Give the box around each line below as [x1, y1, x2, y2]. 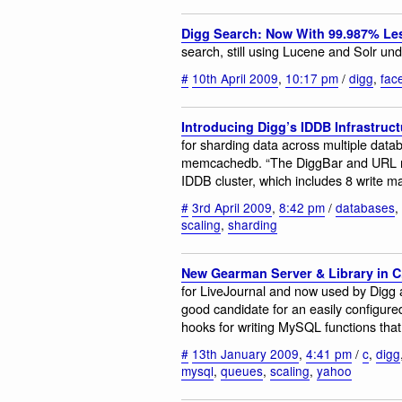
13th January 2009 [192, 345, 299, 363]
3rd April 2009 [192, 198, 272, 217]
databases [336, 198, 395, 217]
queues [221, 362, 263, 380]
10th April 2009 [192, 69, 278, 88]
